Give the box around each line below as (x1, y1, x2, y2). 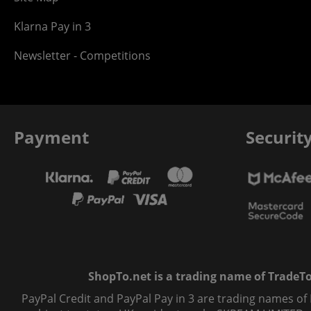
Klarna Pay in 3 (14, 19, 91, 34)
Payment (14, 126, 89, 149)
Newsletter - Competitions (14, 48, 151, 63)
